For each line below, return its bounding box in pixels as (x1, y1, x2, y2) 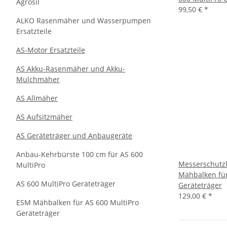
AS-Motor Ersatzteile (16, 45, 85, 55)
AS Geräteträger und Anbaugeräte (16, 131, 132, 140)
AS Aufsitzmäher (16, 112, 72, 122)
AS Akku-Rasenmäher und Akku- (16, 64, 125, 73)
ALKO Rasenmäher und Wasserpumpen (16, 16, 151, 25)
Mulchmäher (16, 74, 60, 84)
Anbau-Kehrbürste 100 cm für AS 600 (16, 149, 143, 159)
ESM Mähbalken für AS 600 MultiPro (16, 198, 139, 207)
